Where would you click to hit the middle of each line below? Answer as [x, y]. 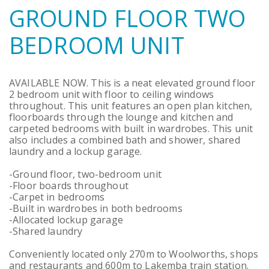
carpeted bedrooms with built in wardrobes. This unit [131, 128]
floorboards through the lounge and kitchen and [121, 117]
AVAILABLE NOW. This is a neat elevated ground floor [132, 83]
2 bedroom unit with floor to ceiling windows [112, 94]
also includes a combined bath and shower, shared [125, 140]
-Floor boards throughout [69, 186]
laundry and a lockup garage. [76, 151]
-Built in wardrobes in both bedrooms [96, 208]
